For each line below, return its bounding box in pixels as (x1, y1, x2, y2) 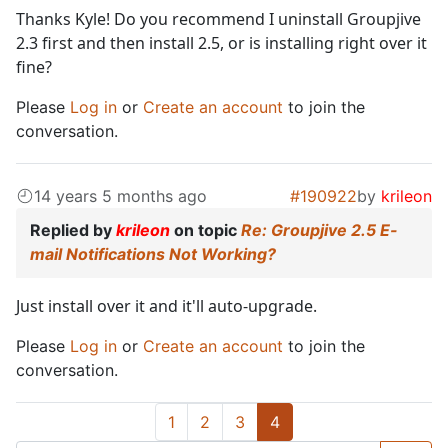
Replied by (30, 220, 116, 241)
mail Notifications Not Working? (30, 244, 276, 265)
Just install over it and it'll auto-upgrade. (16, 295, 317, 318)
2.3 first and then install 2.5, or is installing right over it (16, 32, 427, 55)
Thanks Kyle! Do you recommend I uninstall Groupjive (16, 8, 421, 31)
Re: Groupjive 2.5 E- (241, 220, 398, 241)
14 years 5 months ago (34, 186, 207, 207)
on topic (170, 220, 241, 241)
